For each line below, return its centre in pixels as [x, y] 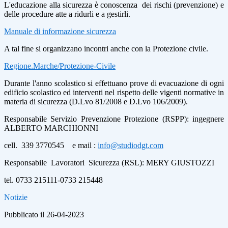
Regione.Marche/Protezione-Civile [60, 66]
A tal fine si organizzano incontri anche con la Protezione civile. [106, 49]
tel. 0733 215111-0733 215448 [53, 180]
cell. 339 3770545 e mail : [51, 146]
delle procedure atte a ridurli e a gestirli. [67, 14]
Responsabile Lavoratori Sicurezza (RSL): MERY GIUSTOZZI [109, 163]
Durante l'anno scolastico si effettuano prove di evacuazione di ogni [114, 83]
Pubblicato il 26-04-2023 [44, 215]
